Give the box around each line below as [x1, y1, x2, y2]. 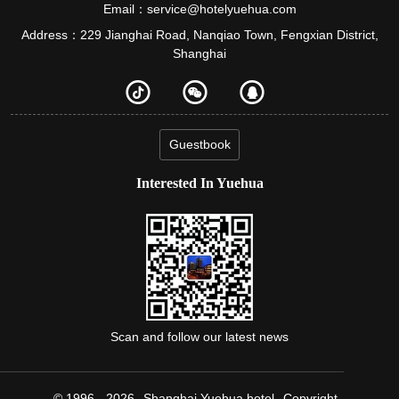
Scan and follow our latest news [110, 330, 289, 344]
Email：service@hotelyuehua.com [102, 2, 297, 16]
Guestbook [168, 137, 231, 151]
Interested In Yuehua [135, 175, 264, 191]
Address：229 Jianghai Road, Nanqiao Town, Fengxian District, [20, 28, 379, 42]
